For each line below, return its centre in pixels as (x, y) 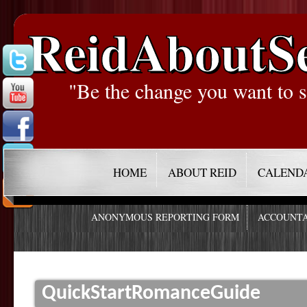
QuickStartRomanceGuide (151, 293)
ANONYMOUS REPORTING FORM (165, 217)
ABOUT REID (202, 172)
